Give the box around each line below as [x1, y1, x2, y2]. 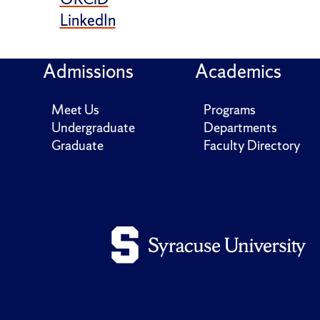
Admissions [43, 59, 134, 84]
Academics [195, 59, 282, 84]
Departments [204, 119, 278, 137]
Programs [204, 101, 256, 119]
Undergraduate [51, 119, 136, 137]
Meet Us [51, 101, 100, 119]
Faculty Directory [204, 137, 301, 155]
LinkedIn [59, 9, 116, 31]
